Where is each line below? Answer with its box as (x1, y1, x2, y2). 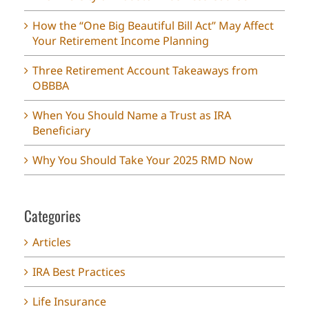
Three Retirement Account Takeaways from (32, 63, 258, 79)
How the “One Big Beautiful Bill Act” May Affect (32, 18, 274, 34)
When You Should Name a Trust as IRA (32, 108, 231, 123)
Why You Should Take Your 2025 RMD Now (32, 152, 253, 168)
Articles (32, 235, 71, 250)
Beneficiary (32, 123, 90, 139)
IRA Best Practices (32, 264, 126, 280)
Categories (24, 205, 81, 227)
